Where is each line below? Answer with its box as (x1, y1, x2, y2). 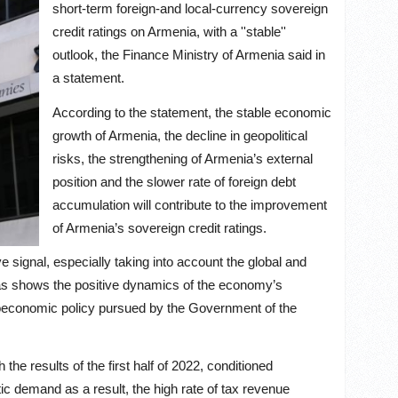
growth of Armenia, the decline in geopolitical (52, 127, 307, 143)
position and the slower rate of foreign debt (52, 173, 296, 189)
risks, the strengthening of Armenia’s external (52, 150, 313, 166)
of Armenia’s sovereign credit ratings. (52, 219, 267, 235)
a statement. (52, 70, 124, 85)
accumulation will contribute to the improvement (52, 196, 327, 212)
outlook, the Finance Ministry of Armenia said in (52, 47, 325, 62)
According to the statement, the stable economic (52, 104, 331, 120)
